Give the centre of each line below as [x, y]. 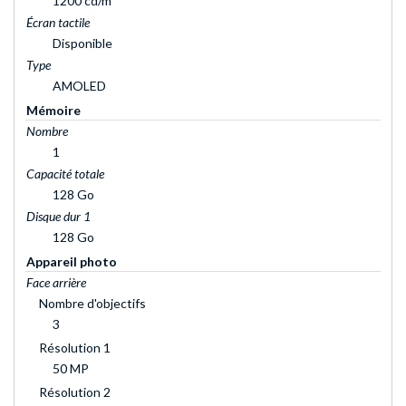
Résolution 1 [75, 347]
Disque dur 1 [58, 216]
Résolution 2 [75, 391]
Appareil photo [72, 261]
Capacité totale [65, 173]
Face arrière [56, 282]
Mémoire [53, 110]
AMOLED [79, 85]
